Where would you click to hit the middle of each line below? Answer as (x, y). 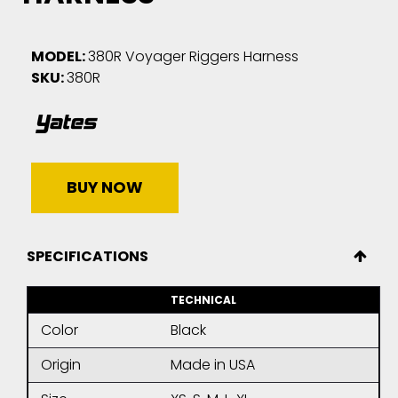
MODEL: (58, 57)
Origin (61, 365)
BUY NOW (105, 188)
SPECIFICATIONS (88, 257)
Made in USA (213, 365)
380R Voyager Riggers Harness (193, 57)
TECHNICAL (203, 300)
